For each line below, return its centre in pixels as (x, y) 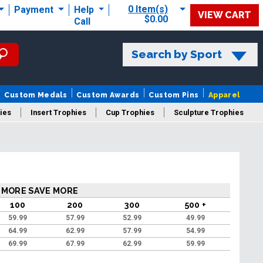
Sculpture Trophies (209, 112)
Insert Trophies (58, 112)
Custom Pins (174, 95)
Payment (35, 9)
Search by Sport (176, 54)
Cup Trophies (130, 112)
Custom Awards (108, 95)
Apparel (224, 95)
